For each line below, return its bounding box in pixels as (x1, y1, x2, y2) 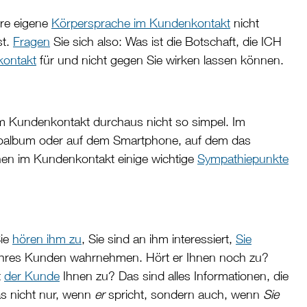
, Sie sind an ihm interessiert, (82, 232, 236, 247)
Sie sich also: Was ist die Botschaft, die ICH (50, 34, 282, 49)
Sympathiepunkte (197, 151, 288, 167)
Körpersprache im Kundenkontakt (51, 16, 230, 31)
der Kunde (4, 269, 60, 284)
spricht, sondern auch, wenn (105, 287, 263, 302)
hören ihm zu (12, 232, 82, 247)
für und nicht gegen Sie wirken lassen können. (36, 53, 284, 68)
